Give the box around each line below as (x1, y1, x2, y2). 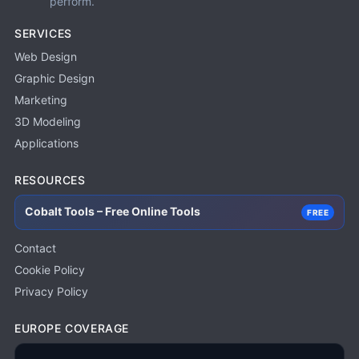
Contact (14, 240, 56, 255)
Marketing (14, 92, 67, 107)
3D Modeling (14, 114, 81, 128)
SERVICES (14, 26, 72, 40)
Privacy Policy (14, 284, 88, 298)
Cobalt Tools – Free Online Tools (25, 204, 200, 218)
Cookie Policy (14, 262, 85, 276)
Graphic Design (14, 71, 95, 85)
